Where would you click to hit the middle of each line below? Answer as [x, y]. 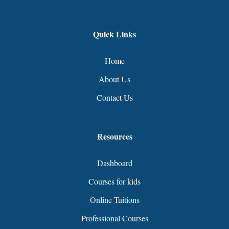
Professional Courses [114, 218]
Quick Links [114, 34]
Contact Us [114, 98]
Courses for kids [114, 181]
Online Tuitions [114, 200]
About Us [114, 79]
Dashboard [114, 163]
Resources [114, 136]
